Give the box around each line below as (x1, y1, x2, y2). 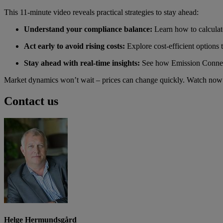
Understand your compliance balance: (24, 25, 154, 34)
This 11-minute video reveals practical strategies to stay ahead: (4, 8, 199, 17)
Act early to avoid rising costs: (24, 42, 127, 51)
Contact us (4, 95, 58, 108)
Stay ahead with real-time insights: (24, 59, 142, 68)
